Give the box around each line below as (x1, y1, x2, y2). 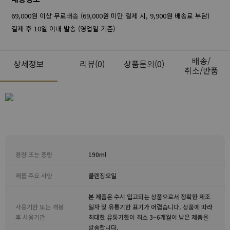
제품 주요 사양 (15, 171, 52, 180)
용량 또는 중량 (15, 150, 52, 159)
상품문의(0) (123, 57, 164, 70)
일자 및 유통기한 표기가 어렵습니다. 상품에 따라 (88, 202, 213, 211)
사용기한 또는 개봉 (15, 202, 64, 211)
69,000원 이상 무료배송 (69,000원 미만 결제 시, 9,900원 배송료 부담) (11, 11, 209, 21)
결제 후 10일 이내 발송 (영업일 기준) (11, 24, 115, 33)
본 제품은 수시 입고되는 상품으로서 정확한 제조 (88, 192, 210, 201)
